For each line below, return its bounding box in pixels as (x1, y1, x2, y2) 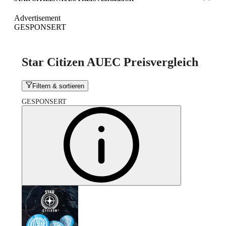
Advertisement (14, 13, 61, 22)
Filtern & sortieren (32, 82, 85, 90)
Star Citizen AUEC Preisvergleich (22, 55, 198, 69)
